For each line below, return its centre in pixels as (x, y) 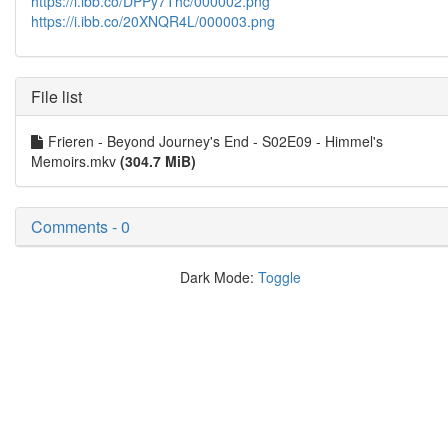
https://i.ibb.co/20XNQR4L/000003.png (153, 21)
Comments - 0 (80, 226)
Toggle (279, 277)
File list (56, 96)
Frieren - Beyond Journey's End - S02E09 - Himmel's (215, 141)
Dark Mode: (218, 277)
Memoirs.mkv (75, 161)
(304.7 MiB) (158, 161)
